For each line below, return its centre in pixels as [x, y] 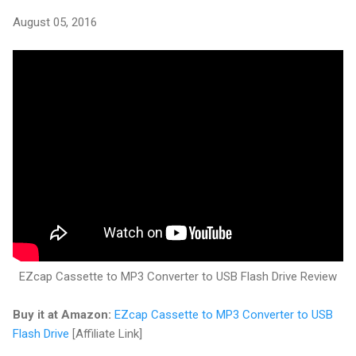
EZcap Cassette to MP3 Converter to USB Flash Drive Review [178, 276]
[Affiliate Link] [106, 333]
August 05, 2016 [55, 22]
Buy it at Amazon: [62, 314]
